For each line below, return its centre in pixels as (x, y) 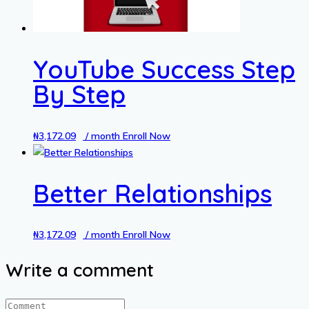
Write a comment (80, 270)
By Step (79, 94)
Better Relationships (152, 193)
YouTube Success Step (164, 69)
